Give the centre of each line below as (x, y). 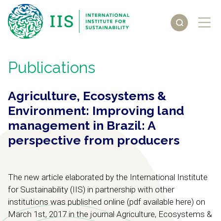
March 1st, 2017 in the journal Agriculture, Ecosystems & (110, 214)
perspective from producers (94, 140)
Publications (52, 67)
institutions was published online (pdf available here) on (107, 202)
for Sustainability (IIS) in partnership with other (91, 189)
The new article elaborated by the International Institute (108, 177)
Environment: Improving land (96, 110)
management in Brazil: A (82, 125)
